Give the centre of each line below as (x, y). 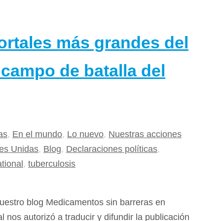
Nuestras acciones (145, 134)
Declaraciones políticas (112, 149)
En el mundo (37, 134)
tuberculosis (52, 164)
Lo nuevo (85, 134)
